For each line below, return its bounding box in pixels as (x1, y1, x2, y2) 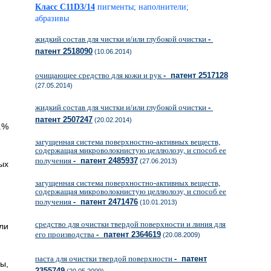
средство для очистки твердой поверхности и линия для (35, 220, 226, 229)
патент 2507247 (35, 115, 93, 124)
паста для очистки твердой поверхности (35, 254, 174, 263)
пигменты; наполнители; (97, 2, 189, 11)
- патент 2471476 (73, 197, 138, 206)
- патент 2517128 (163, 71, 228, 80)
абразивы (35, 14, 77, 23)
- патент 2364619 (96, 230, 161, 239)
